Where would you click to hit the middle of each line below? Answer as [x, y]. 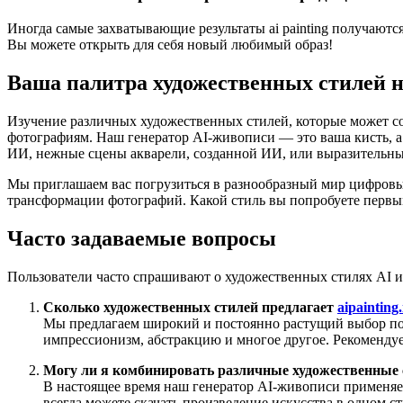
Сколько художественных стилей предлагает [190, 307]
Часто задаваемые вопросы [142, 238]
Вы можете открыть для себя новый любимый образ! [170, 45]
